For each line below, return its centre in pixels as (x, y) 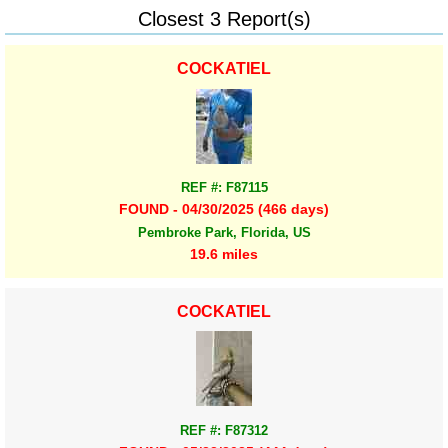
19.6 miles (224, 253)
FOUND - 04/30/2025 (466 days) (224, 209)
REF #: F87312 (224, 430)
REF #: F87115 (224, 188)
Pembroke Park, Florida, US (224, 232)
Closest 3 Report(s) (224, 18)
